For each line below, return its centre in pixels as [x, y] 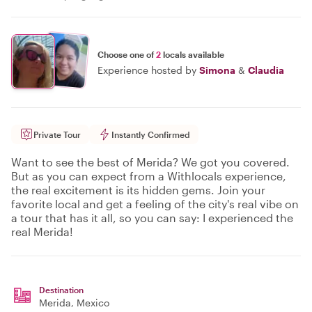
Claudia [266, 70]
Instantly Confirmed [151, 134]
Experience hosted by [147, 70]
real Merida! [42, 232]
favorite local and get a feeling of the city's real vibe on [155, 204]
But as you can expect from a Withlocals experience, [149, 176]
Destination [61, 290]
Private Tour [57, 134]
